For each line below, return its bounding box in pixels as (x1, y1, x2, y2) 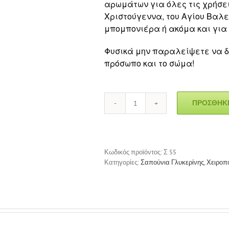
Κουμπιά (134, 113, 161, 122)
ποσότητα (134, 123, 164, 132)
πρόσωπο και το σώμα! (104, 57, 194, 69)
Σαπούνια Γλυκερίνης (141, 157, 204, 167)
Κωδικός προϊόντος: (104, 147, 164, 156)
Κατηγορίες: (104, 157, 141, 167)
